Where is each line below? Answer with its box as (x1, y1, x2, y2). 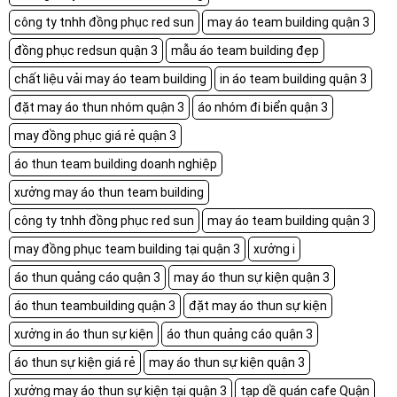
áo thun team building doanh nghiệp (14, 156, 217, 171)
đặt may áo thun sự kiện (189, 298, 327, 313)
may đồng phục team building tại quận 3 (14, 241, 240, 256)
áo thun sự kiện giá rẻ (14, 354, 136, 370)
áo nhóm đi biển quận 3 (198, 99, 328, 114)
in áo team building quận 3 (220, 71, 367, 86)
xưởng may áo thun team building (14, 184, 204, 199)
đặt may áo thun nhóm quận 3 (14, 99, 184, 114)
